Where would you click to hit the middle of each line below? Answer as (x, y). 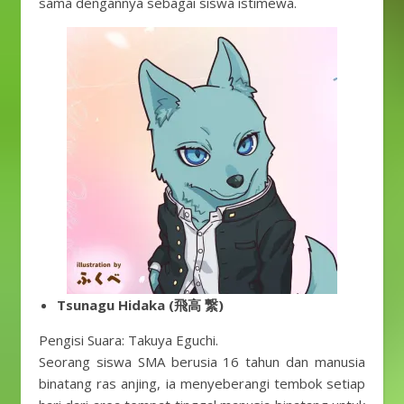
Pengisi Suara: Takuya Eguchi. (129, 340)
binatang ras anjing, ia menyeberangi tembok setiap (202, 383)
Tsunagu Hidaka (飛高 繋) (140, 305)
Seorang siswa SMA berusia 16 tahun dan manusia (202, 362)
